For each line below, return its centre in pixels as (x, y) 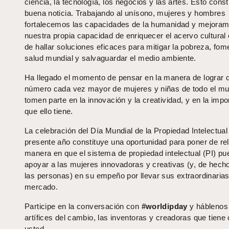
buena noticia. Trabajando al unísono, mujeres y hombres (125, 13)
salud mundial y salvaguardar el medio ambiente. (110, 58)
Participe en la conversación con (83, 207)
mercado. (41, 187)
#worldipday (164, 207)
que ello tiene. (49, 111)
